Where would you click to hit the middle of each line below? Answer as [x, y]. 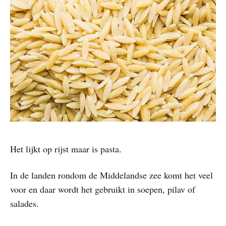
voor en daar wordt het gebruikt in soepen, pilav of [103, 189]
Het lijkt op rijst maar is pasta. [66, 149]
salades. [24, 203]
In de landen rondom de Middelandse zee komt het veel [111, 175]
